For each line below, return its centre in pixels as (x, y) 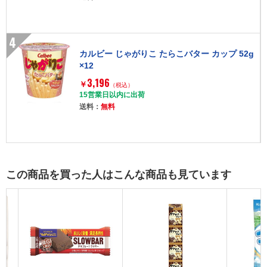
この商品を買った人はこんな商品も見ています (119, 174)
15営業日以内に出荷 (112, 95)
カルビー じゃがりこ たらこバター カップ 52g (167, 54)
